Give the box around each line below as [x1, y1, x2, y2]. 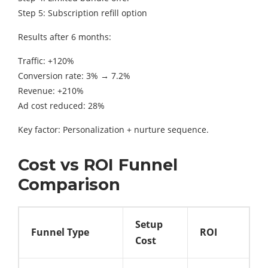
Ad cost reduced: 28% [18, 99, 105, 111]
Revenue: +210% [18, 84, 84, 96]
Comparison [18, 174, 120, 194]
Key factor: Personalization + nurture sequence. [18, 123, 209, 135]
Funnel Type [31, 225, 89, 239]
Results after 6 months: [18, 31, 111, 42]
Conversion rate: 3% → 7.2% [18, 69, 130, 81]
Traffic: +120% [18, 54, 74, 66]
